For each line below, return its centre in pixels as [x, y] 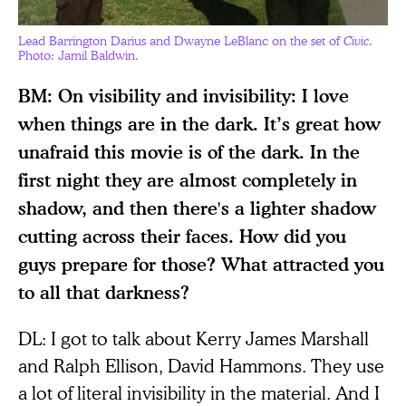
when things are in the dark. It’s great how [199, 124]
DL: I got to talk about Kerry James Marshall [193, 338]
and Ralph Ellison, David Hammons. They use [201, 366]
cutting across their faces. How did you [182, 237]
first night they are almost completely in [188, 180]
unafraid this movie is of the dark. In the [189, 152]
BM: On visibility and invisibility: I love [184, 96]
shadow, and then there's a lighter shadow [197, 208]
